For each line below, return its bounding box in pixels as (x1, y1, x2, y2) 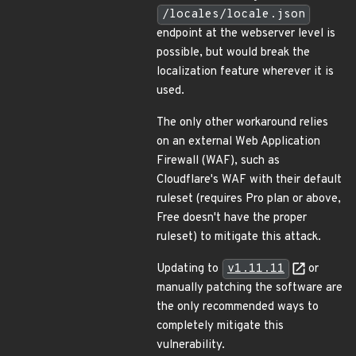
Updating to (157, 261, 222, 277)
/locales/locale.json (162, 7, 305, 22)
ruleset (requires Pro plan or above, (157, 192, 341, 207)
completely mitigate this (157, 319, 284, 334)
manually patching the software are (157, 281, 342, 296)
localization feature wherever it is (157, 64, 334, 79)
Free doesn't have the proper (157, 211, 307, 226)
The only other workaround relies (157, 115, 328, 130)
